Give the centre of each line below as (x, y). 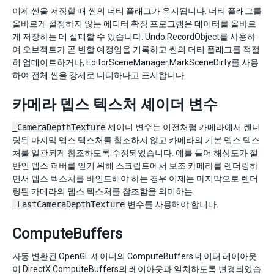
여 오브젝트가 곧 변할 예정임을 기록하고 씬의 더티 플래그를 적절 (136, 50)
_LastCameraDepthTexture (68, 204)
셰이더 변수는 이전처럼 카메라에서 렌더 (183, 127)
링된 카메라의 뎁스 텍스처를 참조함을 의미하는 (102, 191)
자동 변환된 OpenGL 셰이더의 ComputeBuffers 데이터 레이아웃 (135, 256)
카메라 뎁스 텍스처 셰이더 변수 (115, 105)
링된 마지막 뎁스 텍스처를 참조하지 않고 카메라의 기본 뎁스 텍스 (136, 140)
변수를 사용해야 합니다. (172, 204)
